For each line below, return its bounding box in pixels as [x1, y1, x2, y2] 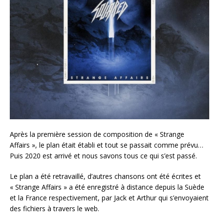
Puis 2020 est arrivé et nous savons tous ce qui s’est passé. [10, 151, 197, 161]
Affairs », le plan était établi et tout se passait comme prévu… [10, 140, 203, 150]
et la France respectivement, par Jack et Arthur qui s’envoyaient [10, 193, 209, 203]
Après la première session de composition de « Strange [10, 130, 184, 139]
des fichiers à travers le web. [10, 204, 99, 214]
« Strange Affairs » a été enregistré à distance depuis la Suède [10, 182, 204, 192]
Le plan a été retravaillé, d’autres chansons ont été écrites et [10, 172, 201, 181]
